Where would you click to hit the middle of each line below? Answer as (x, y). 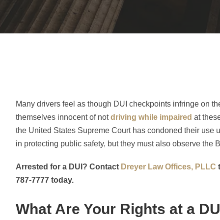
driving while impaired (151, 117)
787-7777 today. (45, 180)
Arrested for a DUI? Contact (68, 167)
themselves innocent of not (63, 117)
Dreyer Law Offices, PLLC (168, 167)
